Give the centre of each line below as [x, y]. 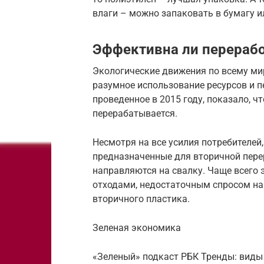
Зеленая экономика [137, 228]
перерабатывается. [135, 114]
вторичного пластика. [141, 199]
